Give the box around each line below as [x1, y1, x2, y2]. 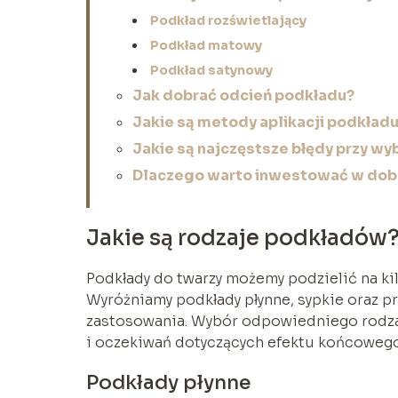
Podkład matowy [150, 36, 262, 53]
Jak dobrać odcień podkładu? [132, 85, 354, 105]
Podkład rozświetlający [150, 12, 306, 28]
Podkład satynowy [150, 61, 273, 78]
